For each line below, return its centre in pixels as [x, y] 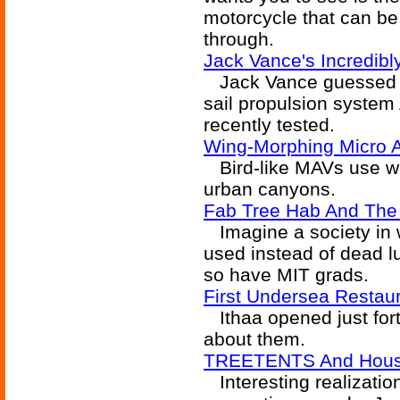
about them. [254, 339]
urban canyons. [270, 189]
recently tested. [269, 125]
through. [239, 39]
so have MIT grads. [286, 275]
